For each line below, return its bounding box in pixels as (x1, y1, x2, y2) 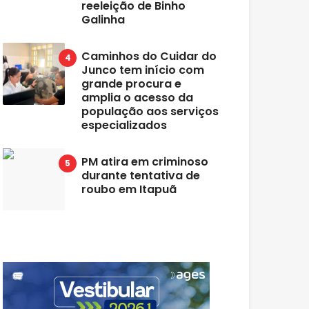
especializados (81, 117, 168, 133)
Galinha (81, 12, 126, 28)
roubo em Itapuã (81, 181, 177, 197)
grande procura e (81, 76, 182, 92)
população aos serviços (81, 103, 219, 119)
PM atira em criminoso (81, 154, 209, 170)
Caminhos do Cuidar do (81, 48, 217, 64)
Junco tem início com (81, 62, 205, 78)
